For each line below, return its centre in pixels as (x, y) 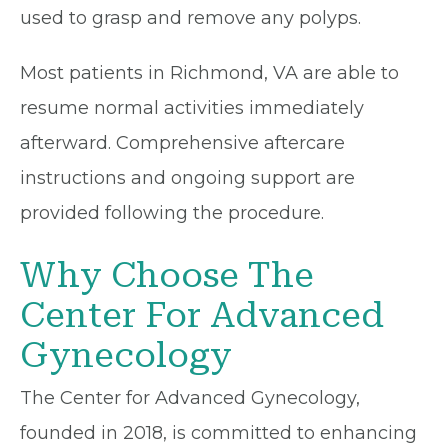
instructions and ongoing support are (187, 178)
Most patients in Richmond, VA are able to (209, 73)
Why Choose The (167, 275)
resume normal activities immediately (192, 108)
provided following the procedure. (172, 213)
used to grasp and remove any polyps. (190, 18)
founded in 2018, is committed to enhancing (218, 433)
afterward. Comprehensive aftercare (182, 143)
